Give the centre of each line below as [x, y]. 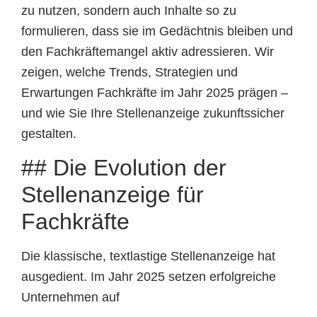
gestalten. [49, 134]
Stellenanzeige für [113, 195]
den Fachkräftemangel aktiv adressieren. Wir [148, 52]
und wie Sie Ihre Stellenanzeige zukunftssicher [153, 113]
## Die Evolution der [124, 168]
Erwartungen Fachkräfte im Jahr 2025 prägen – [155, 93]
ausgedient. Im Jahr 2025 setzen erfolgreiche [149, 277]
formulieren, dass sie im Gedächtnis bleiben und [157, 31]
